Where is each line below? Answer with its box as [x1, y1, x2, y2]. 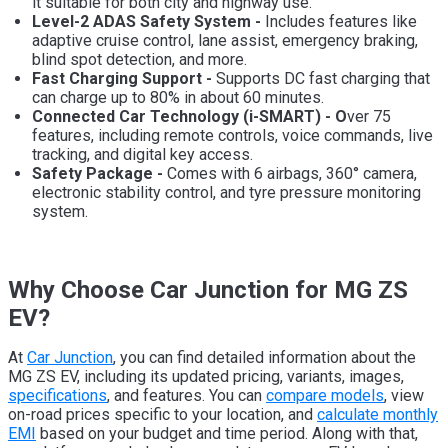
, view [384, 385, 424, 405]
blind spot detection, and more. [32, 49, 247, 69]
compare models [266, 385, 384, 405]
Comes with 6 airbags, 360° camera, [167, 163, 417, 183]
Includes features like [265, 11, 417, 31]
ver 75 [347, 106, 391, 126]
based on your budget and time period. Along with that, [36, 423, 418, 443]
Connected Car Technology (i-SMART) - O [32, 106, 347, 126]
